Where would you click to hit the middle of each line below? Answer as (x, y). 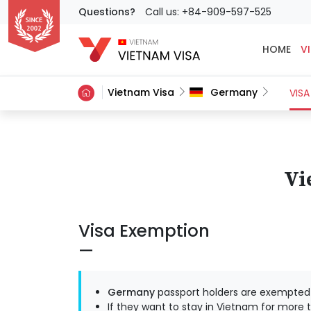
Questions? (107, 12)
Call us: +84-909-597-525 (208, 12)
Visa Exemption (144, 230)
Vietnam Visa (141, 93)
